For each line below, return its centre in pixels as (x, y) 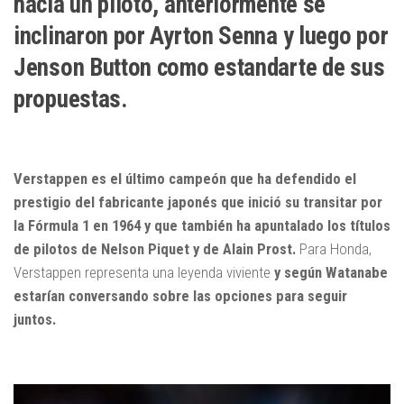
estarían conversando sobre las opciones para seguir (180, 295)
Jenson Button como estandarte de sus (199, 68)
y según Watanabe (331, 272)
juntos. (35, 319)
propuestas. (71, 100)
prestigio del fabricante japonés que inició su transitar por (198, 202)
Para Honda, (334, 248)
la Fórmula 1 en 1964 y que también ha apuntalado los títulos (202, 225)
